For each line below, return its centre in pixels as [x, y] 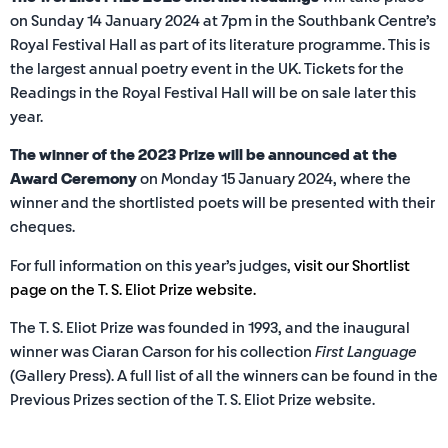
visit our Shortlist [352, 266]
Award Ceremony [73, 180]
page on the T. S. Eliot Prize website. [133, 290]
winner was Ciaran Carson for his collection [162, 353]
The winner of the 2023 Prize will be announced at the [203, 156]
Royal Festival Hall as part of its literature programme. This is [220, 46]
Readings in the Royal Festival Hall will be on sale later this [213, 94]
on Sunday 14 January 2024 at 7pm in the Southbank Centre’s [223, 22]
